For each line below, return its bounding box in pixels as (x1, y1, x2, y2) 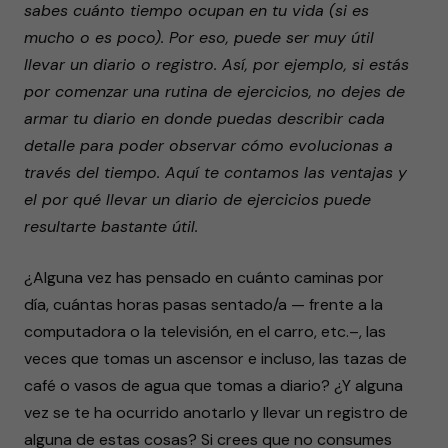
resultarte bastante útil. (24, 216, 198, 237)
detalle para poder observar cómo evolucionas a (24, 135, 393, 156)
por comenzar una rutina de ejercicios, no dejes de (24, 81, 405, 102)
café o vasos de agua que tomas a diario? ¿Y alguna (24, 375, 403, 396)
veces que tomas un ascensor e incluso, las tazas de (24, 348, 407, 369)
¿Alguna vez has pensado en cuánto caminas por (24, 267, 384, 288)
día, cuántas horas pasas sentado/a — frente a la (24, 294, 383, 315)
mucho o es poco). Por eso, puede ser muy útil (24, 27, 374, 48)
